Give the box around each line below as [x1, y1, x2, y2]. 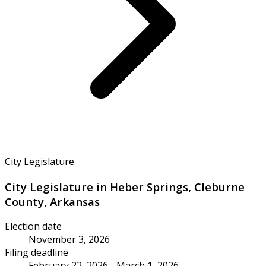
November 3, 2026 [28, 233, 110, 246]
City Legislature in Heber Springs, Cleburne [5, 179, 245, 194]
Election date [5, 220, 62, 233]
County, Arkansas [5, 194, 100, 209]
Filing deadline [5, 246, 68, 259]
